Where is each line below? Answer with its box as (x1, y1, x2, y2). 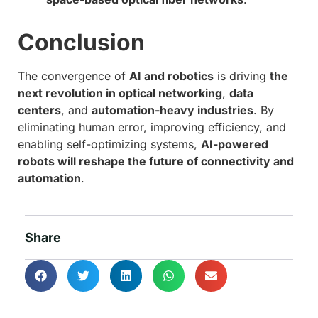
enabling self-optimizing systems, (18, 136, 201, 151)
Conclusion (18, 28, 145, 56)
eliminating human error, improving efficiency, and (18, 119, 286, 134)
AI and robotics (129, 68, 214, 83)
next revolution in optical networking (18, 85, 222, 100)
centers (18, 102, 61, 117)
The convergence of (18, 68, 129, 83)
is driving (214, 68, 270, 83)
